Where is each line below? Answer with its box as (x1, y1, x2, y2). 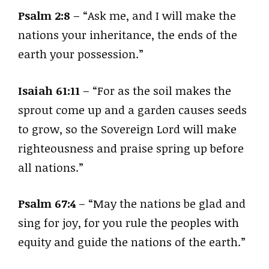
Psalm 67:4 (18, 196, 76, 211)
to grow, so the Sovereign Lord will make (18, 121, 237, 137)
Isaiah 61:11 (18, 82, 80, 98)
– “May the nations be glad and (76, 196, 246, 211)
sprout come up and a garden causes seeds (18, 101, 247, 118)
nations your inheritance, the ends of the (18, 27, 237, 43)
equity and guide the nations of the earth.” (18, 234, 246, 250)
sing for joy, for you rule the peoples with (18, 215, 239, 231)
